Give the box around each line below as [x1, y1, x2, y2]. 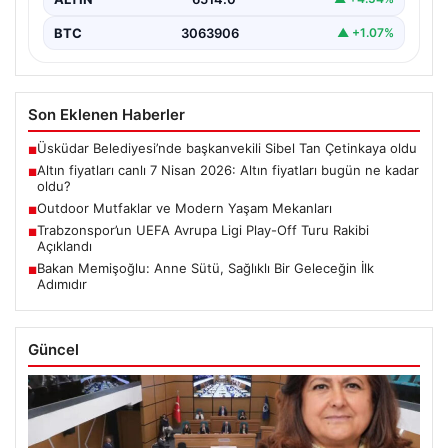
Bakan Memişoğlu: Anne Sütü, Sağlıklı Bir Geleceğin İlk [37, 259, 374, 276]
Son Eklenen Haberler [28, 104, 185, 124]
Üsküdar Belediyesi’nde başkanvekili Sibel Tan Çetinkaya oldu [37, 139, 417, 156]
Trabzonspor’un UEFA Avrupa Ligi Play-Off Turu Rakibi [37, 221, 369, 238]
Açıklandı [37, 237, 92, 254]
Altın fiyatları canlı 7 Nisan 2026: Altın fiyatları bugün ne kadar [37, 161, 419, 178]
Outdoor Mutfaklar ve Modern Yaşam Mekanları [37, 199, 332, 216]
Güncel [28, 339, 79, 359]
